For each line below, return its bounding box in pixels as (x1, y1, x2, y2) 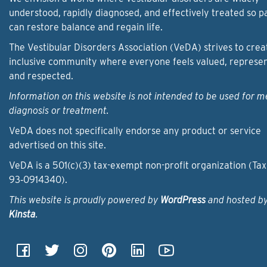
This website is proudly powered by (9, 194, 160, 206)
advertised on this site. (9, 139, 106, 151)
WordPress (160, 194, 206, 206)
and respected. (9, 70, 73, 82)
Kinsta (9, 208, 36, 220)
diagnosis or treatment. (9, 104, 109, 116)
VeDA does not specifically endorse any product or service (9, 125, 261, 136)
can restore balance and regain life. (9, 21, 163, 33)
